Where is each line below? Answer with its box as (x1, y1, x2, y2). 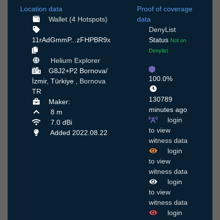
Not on (170, 37, 186, 44)
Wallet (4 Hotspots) (48, 15, 108, 24)
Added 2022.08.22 (48, 129, 108, 137)
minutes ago (149, 106, 187, 114)
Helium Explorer (50, 56, 100, 65)
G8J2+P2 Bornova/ (48, 67, 108, 75)
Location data (20, 5, 62, 13)
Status (149, 36, 170, 44)
